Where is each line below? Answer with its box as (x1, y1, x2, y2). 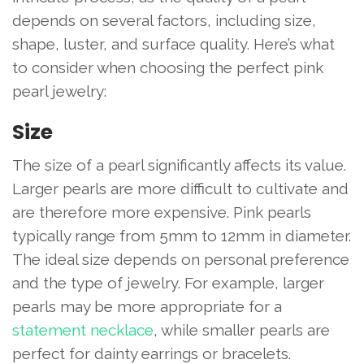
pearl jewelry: (12, 82, 106, 101)
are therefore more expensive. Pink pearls (12, 203, 311, 222)
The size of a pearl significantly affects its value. (12, 156, 346, 175)
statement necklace (12, 321, 154, 340)
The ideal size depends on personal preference (12, 250, 349, 269)
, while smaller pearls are (154, 321, 330, 340)
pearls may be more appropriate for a (12, 297, 282, 316)
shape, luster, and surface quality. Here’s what (12, 35, 335, 54)
